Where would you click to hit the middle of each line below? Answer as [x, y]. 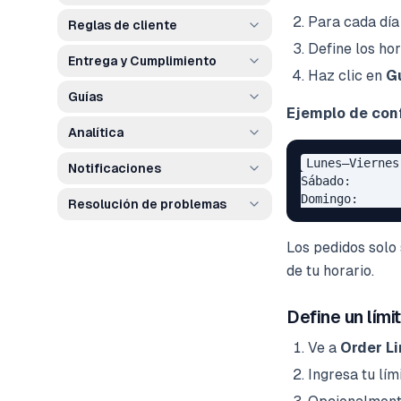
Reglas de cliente [123, 25]
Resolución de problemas [147, 204]
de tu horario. [330, 271]
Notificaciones [115, 168]
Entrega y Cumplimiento [142, 61]
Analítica [96, 132]
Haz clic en [347, 76]
